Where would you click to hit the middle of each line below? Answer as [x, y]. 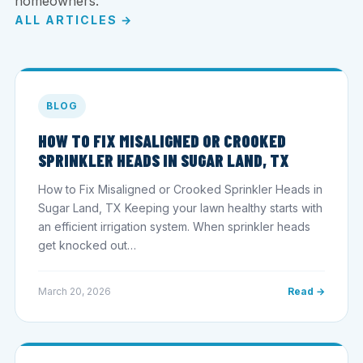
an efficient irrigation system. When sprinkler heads [174, 226]
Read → [306, 291]
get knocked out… [87, 245]
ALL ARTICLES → [74, 19]
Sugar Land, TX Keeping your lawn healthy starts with [180, 207]
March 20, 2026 [75, 291]
